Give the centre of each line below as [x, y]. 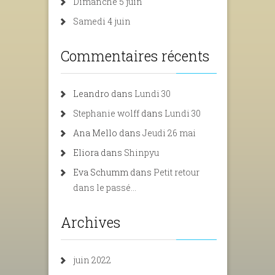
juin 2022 [92, 260]
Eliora [86, 153]
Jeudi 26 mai [169, 133]
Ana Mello [95, 133]
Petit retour [176, 172]
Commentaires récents [135, 56]
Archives [91, 222]
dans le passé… [105, 188]
